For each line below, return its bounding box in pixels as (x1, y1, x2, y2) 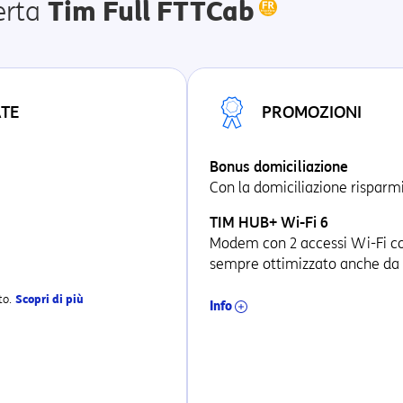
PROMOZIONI (262, 103, 362, 122)
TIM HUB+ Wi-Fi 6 (210, 214, 328, 231)
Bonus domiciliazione (210, 158, 348, 175)
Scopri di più (15, 292, 84, 306)
